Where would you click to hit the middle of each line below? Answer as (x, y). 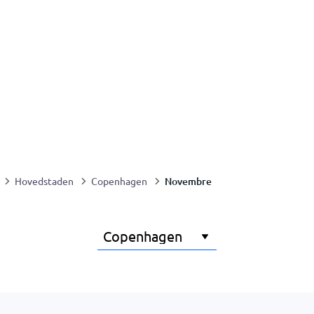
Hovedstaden (44, 181)
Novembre (188, 181)
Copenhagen (119, 181)
